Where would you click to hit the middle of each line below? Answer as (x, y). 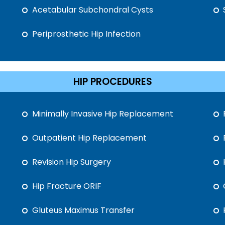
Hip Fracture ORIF (67, 186)
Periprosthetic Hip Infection (87, 34)
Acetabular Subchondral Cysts (93, 10)
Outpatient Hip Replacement (90, 138)
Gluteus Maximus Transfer (84, 210)
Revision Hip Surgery (72, 162)
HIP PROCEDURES (113, 82)
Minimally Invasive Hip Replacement (103, 114)
